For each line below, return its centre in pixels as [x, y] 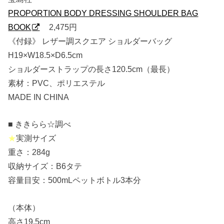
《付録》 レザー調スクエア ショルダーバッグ [90, 41]
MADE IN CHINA [39, 97]
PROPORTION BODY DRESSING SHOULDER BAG [103, 13]
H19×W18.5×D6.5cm [45, 55]
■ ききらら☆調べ [40, 124]
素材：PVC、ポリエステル [57, 83]
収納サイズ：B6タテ [45, 166]
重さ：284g [29, 152]
